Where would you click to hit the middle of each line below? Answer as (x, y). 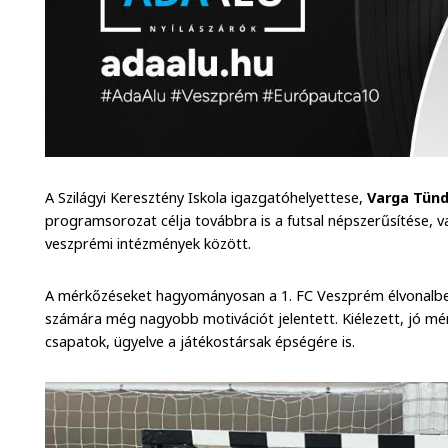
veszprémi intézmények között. (152, 244)
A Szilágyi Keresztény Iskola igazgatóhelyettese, (206, 198)
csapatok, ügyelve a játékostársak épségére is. (200, 342)
